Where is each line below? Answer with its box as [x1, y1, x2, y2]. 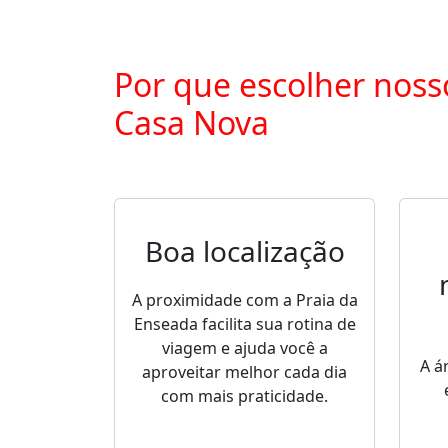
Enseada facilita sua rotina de [133, 313, 356, 335]
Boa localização [144, 232, 345, 270]
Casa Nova [114, 101, 269, 144]
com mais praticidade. [161, 385, 328, 407]
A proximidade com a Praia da [131, 289, 358, 311]
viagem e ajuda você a [161, 337, 328, 359]
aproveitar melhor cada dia [142, 361, 347, 383]
